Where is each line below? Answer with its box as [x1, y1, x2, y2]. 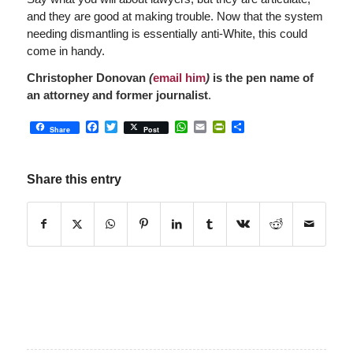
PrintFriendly [225, 119, 297, 133]
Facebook [98, 119, 154, 133]
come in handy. [26, 43, 105, 58]
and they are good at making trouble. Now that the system [26, 9, 323, 23]
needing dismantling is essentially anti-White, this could [26, 26, 307, 40]
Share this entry [26, 173, 121, 187]
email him [152, 71, 206, 85]
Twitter [117, 119, 154, 133]
